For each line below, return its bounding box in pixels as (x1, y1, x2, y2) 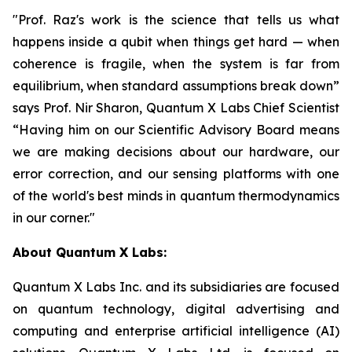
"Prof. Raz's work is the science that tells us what (13, 12, 339, 27)
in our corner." (13, 210, 95, 225)
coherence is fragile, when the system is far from (13, 56, 339, 71)
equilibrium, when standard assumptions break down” (13, 78, 339, 93)
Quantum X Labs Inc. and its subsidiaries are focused (13, 279, 339, 295)
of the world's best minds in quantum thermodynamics (13, 188, 339, 203)
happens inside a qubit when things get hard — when (13, 34, 339, 49)
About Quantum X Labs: (13, 244, 167, 260)
